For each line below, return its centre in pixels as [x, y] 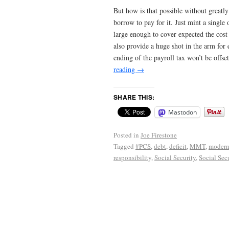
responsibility [132, 158]
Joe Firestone [159, 135]
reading [125, 69]
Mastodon [182, 112]
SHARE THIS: [134, 97]
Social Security [175, 158]
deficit [178, 146]
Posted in [126, 135]
